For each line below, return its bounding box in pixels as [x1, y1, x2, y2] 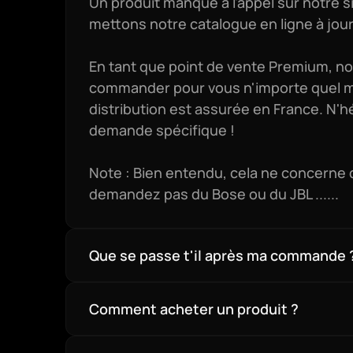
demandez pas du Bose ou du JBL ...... [88, 184, 339, 203]
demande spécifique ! [88, 121, 235, 139]
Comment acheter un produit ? [88, 299, 299, 318]
